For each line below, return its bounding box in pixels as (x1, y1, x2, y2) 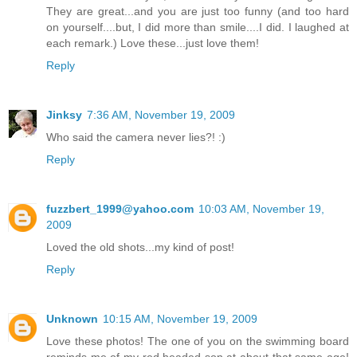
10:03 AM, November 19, (198, 202, 324, 215)
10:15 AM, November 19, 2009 (103, 312, 257, 325)
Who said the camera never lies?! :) (46, 130, 226, 143)
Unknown (46, 312, 98, 325)
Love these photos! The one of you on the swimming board (46, 334, 349, 347)
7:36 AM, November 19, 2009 (87, 108, 235, 121)
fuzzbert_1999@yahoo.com (46, 202, 194, 215)
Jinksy (46, 108, 82, 121)
